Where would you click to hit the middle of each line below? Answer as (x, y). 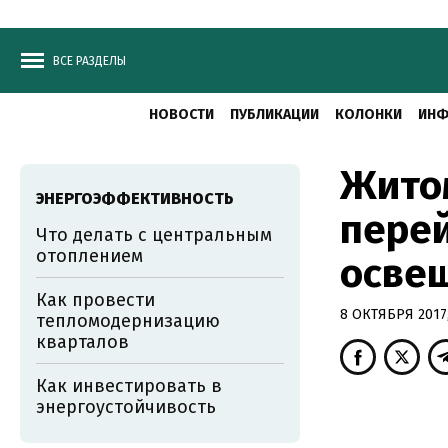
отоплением (89, 256)
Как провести (95, 300)
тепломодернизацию (128, 321)
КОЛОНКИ (368, 114)
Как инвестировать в (129, 386)
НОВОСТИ (181, 114)
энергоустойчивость (126, 407)
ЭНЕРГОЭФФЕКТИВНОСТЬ (134, 198)
